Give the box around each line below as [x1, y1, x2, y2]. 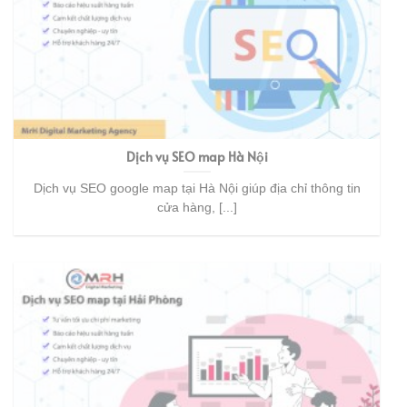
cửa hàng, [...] [156, 200, 237, 214]
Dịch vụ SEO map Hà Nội [125, 148, 268, 166]
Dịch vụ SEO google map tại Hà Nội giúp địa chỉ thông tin [33, 181, 361, 195]
